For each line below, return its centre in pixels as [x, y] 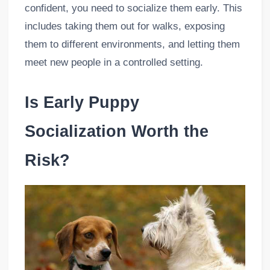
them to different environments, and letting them [132, 45]
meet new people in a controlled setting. [114, 63]
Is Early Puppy [82, 102]
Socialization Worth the [116, 131]
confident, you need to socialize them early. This [133, 8]
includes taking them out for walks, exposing [124, 27]
